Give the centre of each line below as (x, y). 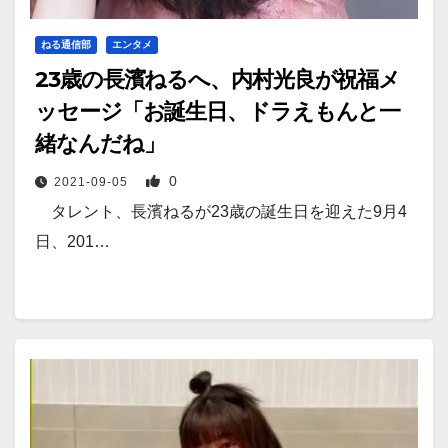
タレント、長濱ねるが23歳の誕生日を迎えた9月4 (221, 211)
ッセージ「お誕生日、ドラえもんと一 (218, 111)
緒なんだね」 (100, 143)
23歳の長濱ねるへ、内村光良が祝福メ (218, 79)
